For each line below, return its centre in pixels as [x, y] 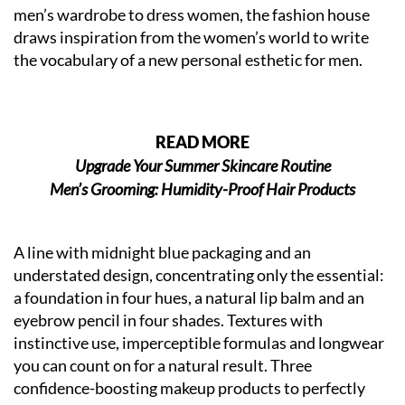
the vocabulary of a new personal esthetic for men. [188, 60]
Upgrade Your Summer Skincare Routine [202, 166]
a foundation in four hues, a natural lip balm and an [189, 298]
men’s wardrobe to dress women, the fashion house [192, 15]
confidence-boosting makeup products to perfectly [189, 388]
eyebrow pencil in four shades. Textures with [168, 320]
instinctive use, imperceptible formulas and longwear [199, 343]
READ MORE [202, 142]
